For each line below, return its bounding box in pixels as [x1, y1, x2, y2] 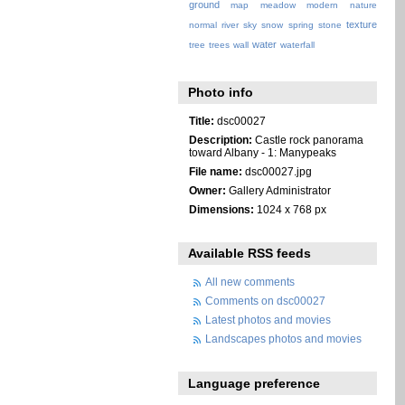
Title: [188, 114, 214, 127]
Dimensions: [188, 202, 254, 215]
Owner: [188, 184, 226, 196]
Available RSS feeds [188, 246, 312, 261]
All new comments [205, 276, 296, 288]
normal [188, 20, 217, 31]
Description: [188, 133, 252, 146]
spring [287, 20, 314, 31]
